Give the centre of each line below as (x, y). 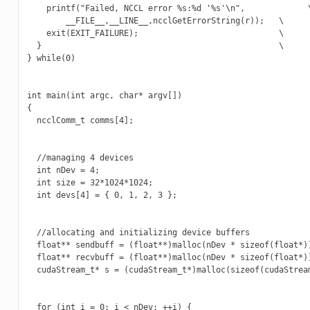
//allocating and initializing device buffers (138, 233)
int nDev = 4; (63, 171)
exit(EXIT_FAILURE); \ (155, 34)
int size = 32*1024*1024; (90, 183)
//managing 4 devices (80, 158)
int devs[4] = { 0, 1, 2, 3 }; (102, 195)
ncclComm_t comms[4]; (80, 121)
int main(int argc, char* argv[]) (104, 96)
